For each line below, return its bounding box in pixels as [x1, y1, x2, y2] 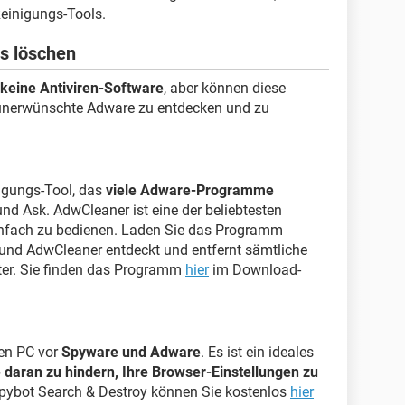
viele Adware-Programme [106, 182, 274, 199]
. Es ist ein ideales [201, 344, 314, 361]
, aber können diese [164, 80, 286, 97]
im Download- [209, 261, 301, 278]
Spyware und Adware [61, 344, 201, 361]
